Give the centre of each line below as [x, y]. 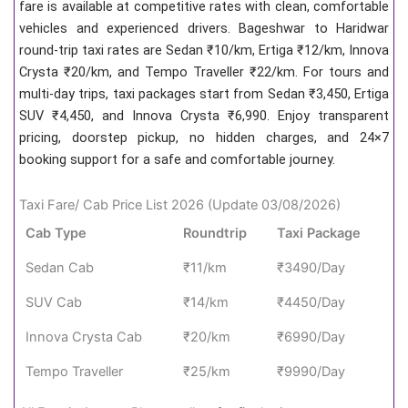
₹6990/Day [311, 337]
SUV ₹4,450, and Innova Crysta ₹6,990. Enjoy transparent [204, 116]
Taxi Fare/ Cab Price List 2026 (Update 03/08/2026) [180, 204]
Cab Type [56, 233]
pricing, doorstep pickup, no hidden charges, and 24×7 [204, 138]
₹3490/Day [311, 267]
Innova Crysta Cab [84, 337]
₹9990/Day [311, 371]
